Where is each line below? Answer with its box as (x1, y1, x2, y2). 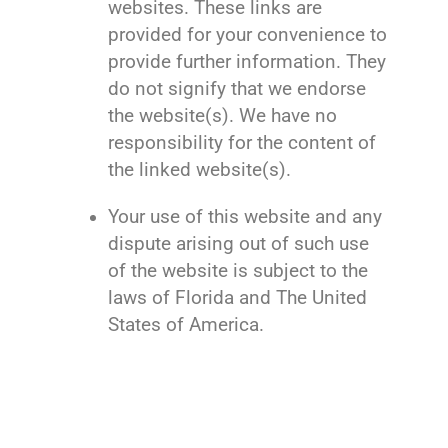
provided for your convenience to (108, 24, 388, 46)
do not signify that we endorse (108, 78, 367, 100)
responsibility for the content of (108, 132, 377, 154)
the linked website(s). (108, 159, 292, 181)
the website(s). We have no (108, 105, 338, 127)
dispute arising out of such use (108, 233, 370, 255)
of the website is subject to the (108, 260, 369, 282)
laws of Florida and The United (108, 287, 368, 309)
